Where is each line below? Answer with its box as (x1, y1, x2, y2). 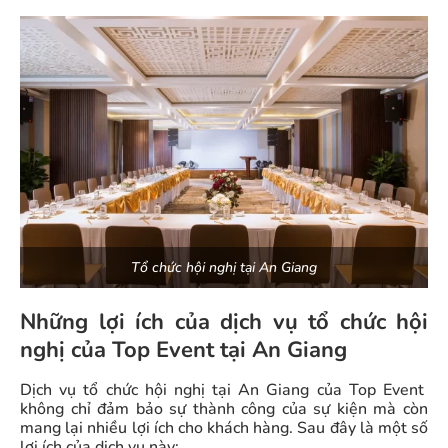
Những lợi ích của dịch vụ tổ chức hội (20, 307, 428, 338)
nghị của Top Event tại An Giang (20, 335, 347, 366)
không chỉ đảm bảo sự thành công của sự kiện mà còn (20, 398, 428, 421)
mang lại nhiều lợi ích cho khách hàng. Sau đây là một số (20, 417, 428, 440)
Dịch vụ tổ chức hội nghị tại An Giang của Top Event (20, 379, 428, 402)
